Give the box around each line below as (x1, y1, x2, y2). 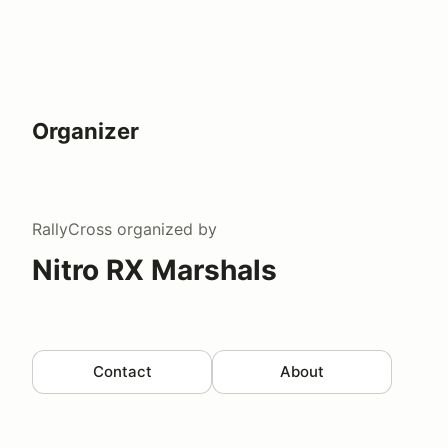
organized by (112, 218, 217, 239)
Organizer (32, 117, 139, 144)
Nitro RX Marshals (32, 252, 277, 287)
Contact (92, 361, 152, 381)
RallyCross (32, 218, 112, 239)
